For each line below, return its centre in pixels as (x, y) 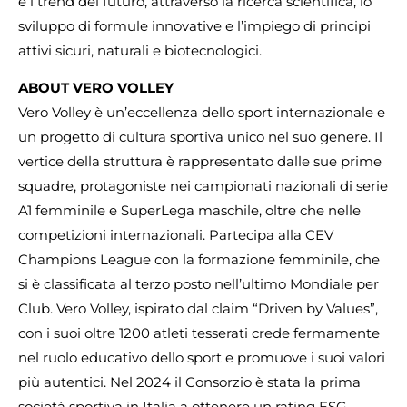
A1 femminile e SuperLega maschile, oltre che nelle (189, 210)
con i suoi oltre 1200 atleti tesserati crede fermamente (199, 333)
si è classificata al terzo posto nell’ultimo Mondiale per (199, 283)
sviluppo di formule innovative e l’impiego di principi (194, 25)
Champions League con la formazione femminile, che (199, 259)
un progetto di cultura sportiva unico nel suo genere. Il (200, 136)
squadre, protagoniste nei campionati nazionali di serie (203, 185)
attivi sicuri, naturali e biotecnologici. (140, 50)
